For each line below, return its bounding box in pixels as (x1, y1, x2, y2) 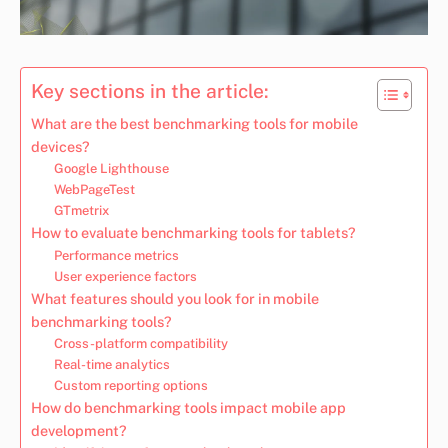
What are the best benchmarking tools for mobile (31, 114, 358, 132)
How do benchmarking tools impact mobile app (31, 398, 346, 416)
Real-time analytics (53, 356, 170, 372)
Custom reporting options (53, 377, 208, 393)
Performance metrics (53, 247, 179, 263)
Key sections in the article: (31, 79, 269, 102)
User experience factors (53, 268, 197, 284)
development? (31, 421, 127, 439)
